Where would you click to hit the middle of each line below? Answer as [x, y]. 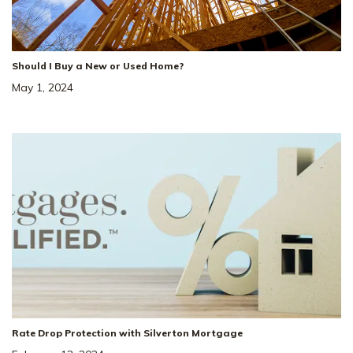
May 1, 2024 [43, 88]
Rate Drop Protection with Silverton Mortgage [127, 333]
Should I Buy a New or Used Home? [98, 66]
